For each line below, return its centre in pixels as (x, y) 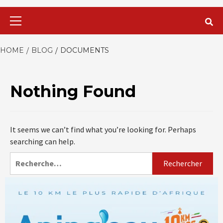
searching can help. (43, 141)
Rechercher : (32, 158)
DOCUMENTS (85, 50)
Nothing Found (73, 91)
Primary (125, 12)
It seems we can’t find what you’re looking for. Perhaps (103, 129)
